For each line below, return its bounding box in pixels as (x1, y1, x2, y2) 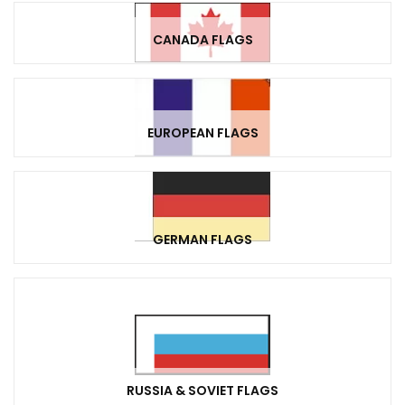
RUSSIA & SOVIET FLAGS (127, 381, 278, 400)
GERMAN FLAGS (153, 231, 252, 250)
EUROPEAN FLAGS (146, 124, 259, 143)
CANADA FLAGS (152, 31, 253, 50)
